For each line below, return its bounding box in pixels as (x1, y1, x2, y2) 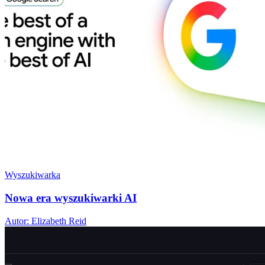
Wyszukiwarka (5, 170, 60, 180)
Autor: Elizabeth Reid (5, 215, 86, 226)
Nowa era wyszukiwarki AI (5, 191, 137, 204)
